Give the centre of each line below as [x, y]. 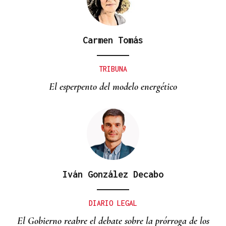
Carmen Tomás [113, 40]
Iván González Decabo [113, 174]
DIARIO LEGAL [113, 203]
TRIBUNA [113, 69]
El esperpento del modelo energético [113, 87]
